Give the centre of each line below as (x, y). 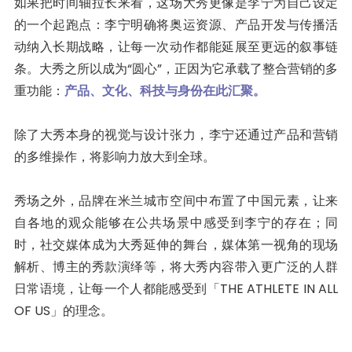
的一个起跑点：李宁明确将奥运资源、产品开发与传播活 (176, 24)
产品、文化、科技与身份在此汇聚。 (165, 90)
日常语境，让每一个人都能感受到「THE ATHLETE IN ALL (176, 288)
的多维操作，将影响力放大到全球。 (114, 156)
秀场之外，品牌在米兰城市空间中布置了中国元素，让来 (176, 200)
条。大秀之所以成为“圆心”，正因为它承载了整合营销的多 (176, 68)
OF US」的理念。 (63, 310)
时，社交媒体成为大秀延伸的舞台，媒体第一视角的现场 (176, 244)
